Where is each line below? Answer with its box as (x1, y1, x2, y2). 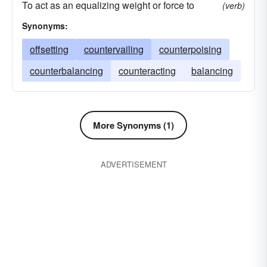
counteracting (119, 64, 176, 77)
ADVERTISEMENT (100, 159, 167, 170)
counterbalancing (30, 64, 103, 77)
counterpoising (159, 42, 222, 56)
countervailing (84, 42, 144, 56)
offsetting (30, 42, 69, 56)
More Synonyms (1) (93, 119, 174, 132)
